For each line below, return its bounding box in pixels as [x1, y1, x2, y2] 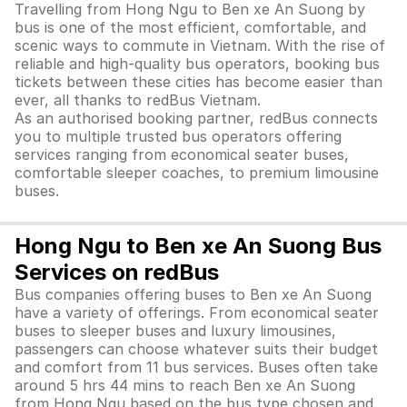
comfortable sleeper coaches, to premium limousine [15, 164, 379, 182]
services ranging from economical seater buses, [15, 145, 349, 164]
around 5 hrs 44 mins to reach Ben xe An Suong [15, 376, 355, 394]
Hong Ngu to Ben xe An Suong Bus [15, 233, 382, 259]
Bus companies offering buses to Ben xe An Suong [15, 285, 372, 303]
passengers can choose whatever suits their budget [15, 340, 378, 358]
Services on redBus [15, 259, 219, 285]
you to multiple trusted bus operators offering [15, 127, 342, 145]
